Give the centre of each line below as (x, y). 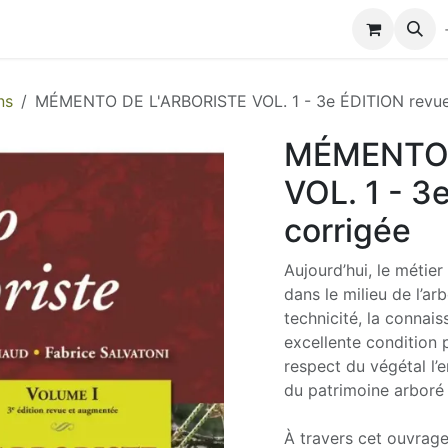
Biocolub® (217, 29)
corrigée (347, 230)
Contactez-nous (332, 29)
